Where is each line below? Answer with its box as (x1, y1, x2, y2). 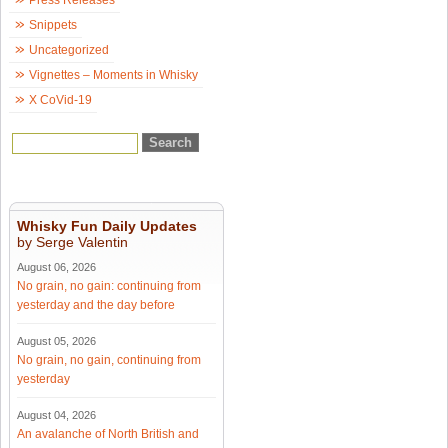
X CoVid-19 (29, 93, 92, 108)
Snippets (29, 18, 77, 33)
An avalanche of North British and (17, 427, 199, 442)
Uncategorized (29, 43, 109, 58)
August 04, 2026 (17, 409, 96, 422)
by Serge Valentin (17, 234, 128, 251)
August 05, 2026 (17, 335, 96, 348)
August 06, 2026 (17, 261, 96, 274)
